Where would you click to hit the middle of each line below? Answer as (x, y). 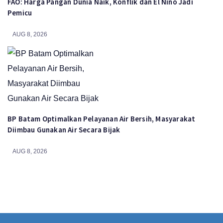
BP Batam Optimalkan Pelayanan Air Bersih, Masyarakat (102, 119)
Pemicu (20, 13)
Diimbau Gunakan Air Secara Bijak (64, 130)
